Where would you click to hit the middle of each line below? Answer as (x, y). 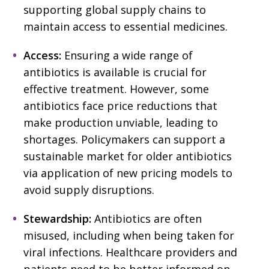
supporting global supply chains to (115, 9)
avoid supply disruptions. (89, 189)
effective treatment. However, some (116, 89)
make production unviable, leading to (121, 122)
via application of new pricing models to (128, 173)
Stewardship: (57, 218)
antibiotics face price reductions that (120, 105)
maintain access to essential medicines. (125, 26)
